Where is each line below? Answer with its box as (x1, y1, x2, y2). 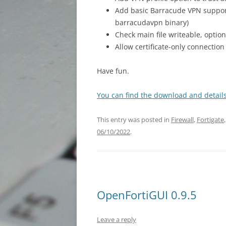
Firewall (171, 115, 194, 124)
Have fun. (97, 66, 129, 76)
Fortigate (197, 115, 224, 124)
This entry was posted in (97, 115, 171, 124)
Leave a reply (97, 215, 136, 224)
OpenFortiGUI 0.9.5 (97, 187, 197, 202)
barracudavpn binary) (115, 18, 189, 27)
